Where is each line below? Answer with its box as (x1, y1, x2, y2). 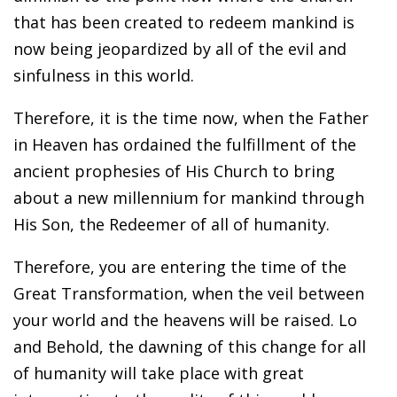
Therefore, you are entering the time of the (13, 255, 346, 277)
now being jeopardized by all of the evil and (13, 37, 346, 59)
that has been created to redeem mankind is (13, 11, 354, 33)
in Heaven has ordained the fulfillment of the (13, 133, 356, 155)
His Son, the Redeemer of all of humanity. (13, 213, 330, 235)
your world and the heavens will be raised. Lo (13, 308, 357, 331)
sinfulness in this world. (13, 64, 194, 86)
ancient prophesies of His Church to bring (13, 160, 335, 182)
